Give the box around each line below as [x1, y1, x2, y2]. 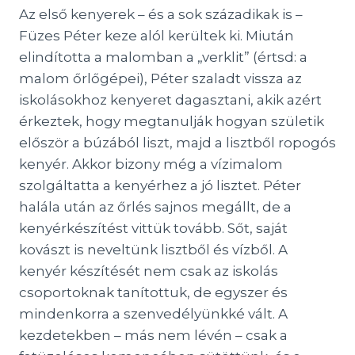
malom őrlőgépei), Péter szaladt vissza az [19, 71, 302, 86]
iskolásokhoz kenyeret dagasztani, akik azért [19, 92, 322, 108]
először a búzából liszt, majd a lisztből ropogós [19, 135, 336, 151]
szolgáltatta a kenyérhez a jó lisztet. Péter [19, 177, 301, 193]
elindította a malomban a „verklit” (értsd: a [19, 49, 307, 65]
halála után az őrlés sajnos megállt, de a [19, 199, 292, 215]
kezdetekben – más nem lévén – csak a [19, 327, 288, 343]
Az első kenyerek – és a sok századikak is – [19, 6, 303, 22]
